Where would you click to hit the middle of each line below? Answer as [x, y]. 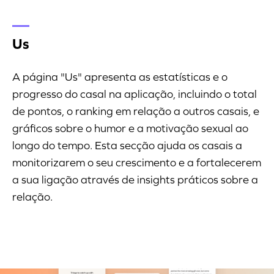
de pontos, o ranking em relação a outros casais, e [136, 112]
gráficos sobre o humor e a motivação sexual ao [130, 129]
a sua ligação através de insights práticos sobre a [135, 180]
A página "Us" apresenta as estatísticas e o [120, 77]
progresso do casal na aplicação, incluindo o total [135, 94]
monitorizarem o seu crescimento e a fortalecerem [137, 163]
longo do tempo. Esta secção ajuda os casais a [127, 146]
